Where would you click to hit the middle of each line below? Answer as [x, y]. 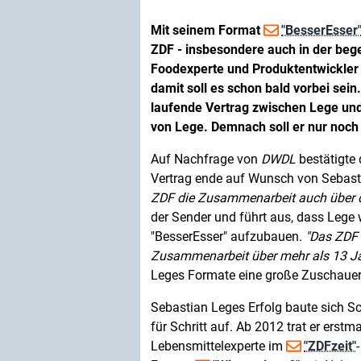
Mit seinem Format [207, 30]
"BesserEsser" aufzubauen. [228, 237]
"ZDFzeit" [330, 346]
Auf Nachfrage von [206, 159]
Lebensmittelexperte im [218, 346]
